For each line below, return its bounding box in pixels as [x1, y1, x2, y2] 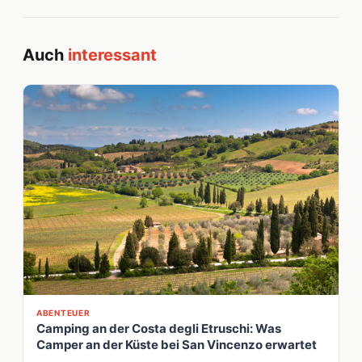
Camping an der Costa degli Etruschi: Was [36, 320, 281, 336]
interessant [68, 44, 157, 65]
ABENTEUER [36, 307, 90, 318]
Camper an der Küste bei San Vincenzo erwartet [36, 336, 317, 352]
